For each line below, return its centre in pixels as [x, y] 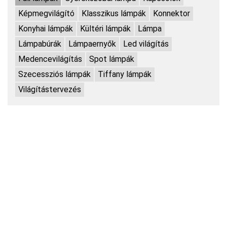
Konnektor [172, 13]
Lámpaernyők [92, 44]
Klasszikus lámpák [114, 13]
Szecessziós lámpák [54, 74]
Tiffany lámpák [125, 74]
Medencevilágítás [50, 59]
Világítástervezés [50, 89]
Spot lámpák [112, 59]
